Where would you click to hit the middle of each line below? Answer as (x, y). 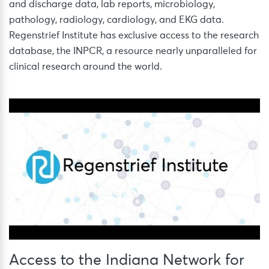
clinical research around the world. (86, 67)
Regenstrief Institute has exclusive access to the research (134, 35)
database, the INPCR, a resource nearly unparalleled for (133, 51)
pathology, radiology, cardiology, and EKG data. (116, 20)
